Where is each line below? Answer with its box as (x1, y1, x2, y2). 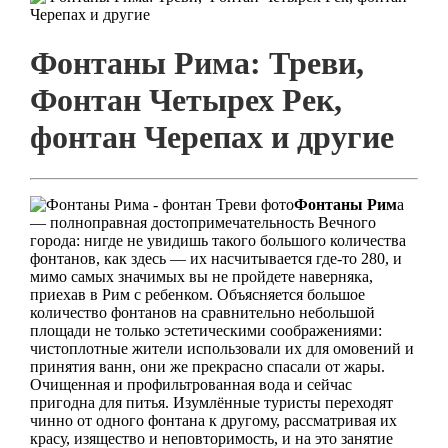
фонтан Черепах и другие (29, 119, 394, 156)
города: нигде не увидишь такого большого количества (29, 231, 406, 249)
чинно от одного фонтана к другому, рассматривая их (29, 411, 397, 429)
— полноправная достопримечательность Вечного (29, 213, 376, 231)
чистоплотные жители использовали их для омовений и (29, 339, 414, 357)
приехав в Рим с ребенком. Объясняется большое (29, 285, 365, 303)
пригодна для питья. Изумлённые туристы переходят (29, 393, 393, 411)
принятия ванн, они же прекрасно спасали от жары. (29, 357, 385, 375)
